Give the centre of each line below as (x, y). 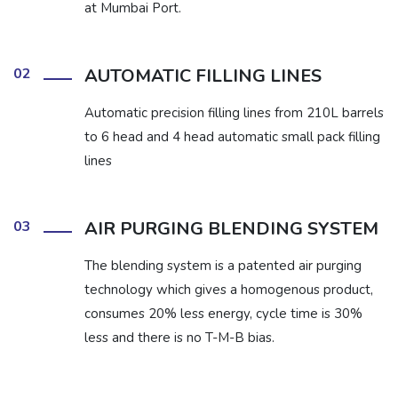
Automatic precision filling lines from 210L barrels (234, 113)
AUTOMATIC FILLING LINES (203, 76)
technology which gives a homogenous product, (229, 290)
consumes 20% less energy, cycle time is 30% (223, 314)
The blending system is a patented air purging (223, 266)
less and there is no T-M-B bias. (179, 338)
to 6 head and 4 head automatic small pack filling (232, 137)
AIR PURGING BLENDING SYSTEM (231, 229)
